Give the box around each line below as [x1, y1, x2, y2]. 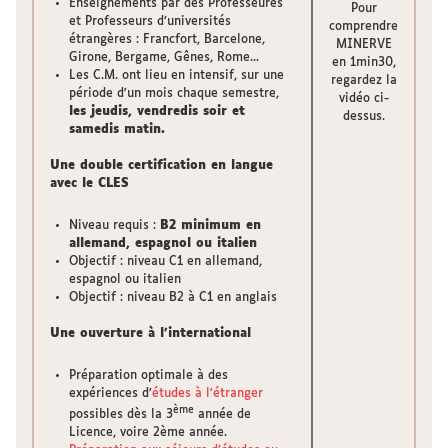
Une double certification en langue [50, 160, 273, 172]
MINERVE [335, 38, 392, 51]
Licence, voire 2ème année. [69, 427, 228, 439]
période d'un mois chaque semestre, [69, 88, 280, 100]
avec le [50, 178, 98, 190]
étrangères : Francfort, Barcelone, [69, 34, 266, 46]
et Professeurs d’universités [69, 16, 232, 28]
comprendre [329, 20, 398, 33]
